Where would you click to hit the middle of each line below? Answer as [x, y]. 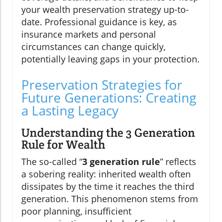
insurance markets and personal [89, 34]
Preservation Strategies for [102, 85]
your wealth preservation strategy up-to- [105, 10]
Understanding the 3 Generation [108, 133]
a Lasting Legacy [70, 111]
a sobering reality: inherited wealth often [106, 174]
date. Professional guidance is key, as [99, 22]
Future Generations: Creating [109, 98]
